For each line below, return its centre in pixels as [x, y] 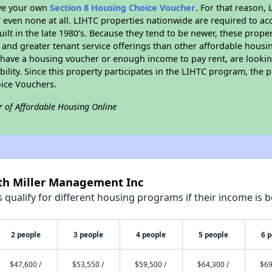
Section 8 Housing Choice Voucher [123, 8]
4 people [151, 234]
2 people [26, 234]
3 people [89, 234]
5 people [214, 234]
